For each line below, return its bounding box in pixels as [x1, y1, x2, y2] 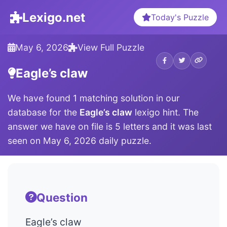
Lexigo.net [22, 10, 85, 25]
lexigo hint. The [132, 107, 199, 118]
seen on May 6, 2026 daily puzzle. [8, 135, 152, 146]
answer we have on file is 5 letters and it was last [8, 121, 212, 132]
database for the [8, 107, 80, 118]
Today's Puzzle [151, 12, 209, 22]
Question [36, 190, 88, 204]
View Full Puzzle [78, 42, 144, 53]
